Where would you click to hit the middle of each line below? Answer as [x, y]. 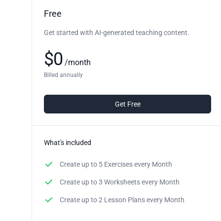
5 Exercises [116, 164]
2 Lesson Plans [122, 200]
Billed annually [63, 75]
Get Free [128, 104]
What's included [68, 142]
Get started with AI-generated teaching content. [117, 32]
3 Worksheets [119, 182]
